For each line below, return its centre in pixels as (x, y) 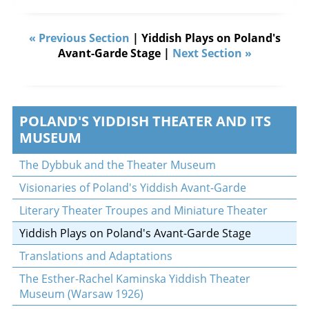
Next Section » (212, 53)
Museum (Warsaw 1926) (81, 294)
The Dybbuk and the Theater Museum (117, 165)
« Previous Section (79, 38)
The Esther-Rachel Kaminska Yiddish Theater (134, 279)
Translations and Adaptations (96, 256)
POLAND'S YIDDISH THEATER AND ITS (145, 121)
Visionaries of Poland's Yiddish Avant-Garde (132, 188)
